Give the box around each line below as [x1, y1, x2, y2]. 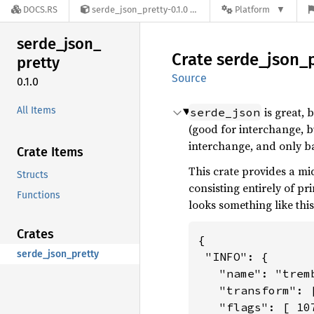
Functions [17, 189, 60, 201]
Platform [235, 4, 270, 15]
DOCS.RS [23, 4, 57, 15]
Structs [17, 168, 48, 181]
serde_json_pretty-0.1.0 [92, 4, 188, 15]
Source [172, 71, 207, 85]
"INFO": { [198, 250, 268, 264]
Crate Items [17, 144, 83, 160]
